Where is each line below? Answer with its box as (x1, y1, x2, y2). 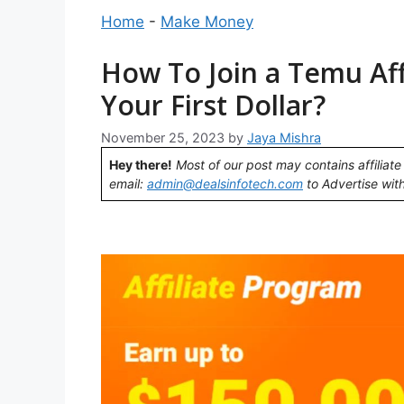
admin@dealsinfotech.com (147, 175, 303, 191)
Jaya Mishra (247, 129, 321, 145)
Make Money (161, 13, 253, 31)
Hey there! (109, 156, 172, 172)
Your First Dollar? (101, 86, 326, 124)
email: (109, 175, 147, 191)
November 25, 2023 (101, 129, 225, 145)
